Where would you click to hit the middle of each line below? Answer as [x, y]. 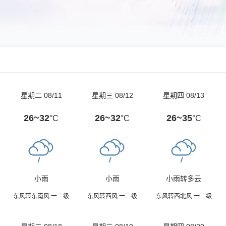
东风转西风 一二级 [112, 196]
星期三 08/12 [112, 95]
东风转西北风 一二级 [184, 196]
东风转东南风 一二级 [41, 196]
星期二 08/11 [41, 95]
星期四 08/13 [184, 95]
